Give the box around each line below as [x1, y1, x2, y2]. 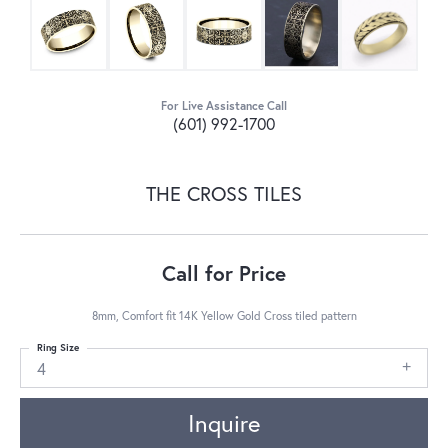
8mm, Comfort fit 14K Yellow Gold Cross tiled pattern [91, 307, 357, 323]
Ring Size [37, 340, 79, 354]
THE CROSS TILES [146, 179, 302, 207]
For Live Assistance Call [161, 97, 287, 113]
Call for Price [162, 258, 286, 287]
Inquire [188, 407, 260, 440]
